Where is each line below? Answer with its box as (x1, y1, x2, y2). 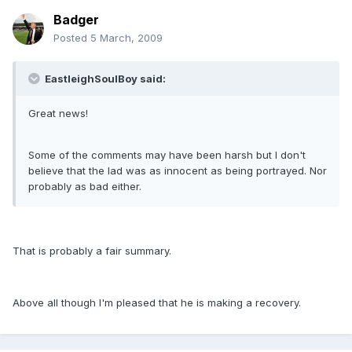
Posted (53, 31, 90, 45)
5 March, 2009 (90, 31, 163, 45)
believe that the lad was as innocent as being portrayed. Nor (28, 164, 327, 178)
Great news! (28, 107, 88, 120)
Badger (53, 12, 99, 28)
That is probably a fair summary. (13, 244, 171, 258)
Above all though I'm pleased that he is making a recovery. (13, 296, 301, 310)
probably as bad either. (28, 180, 141, 193)
